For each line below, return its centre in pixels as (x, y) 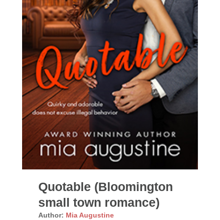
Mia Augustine (90, 215)
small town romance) (99, 202)
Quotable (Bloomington (105, 186)
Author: (51, 215)
